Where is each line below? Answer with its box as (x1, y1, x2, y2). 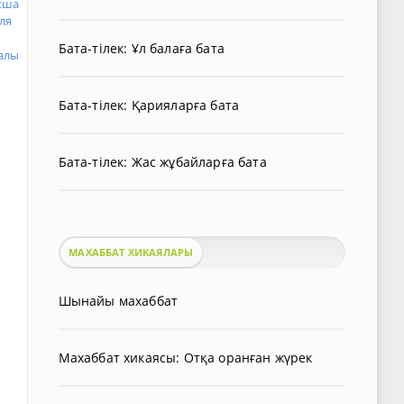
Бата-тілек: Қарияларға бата (58, 96, 240, 114)
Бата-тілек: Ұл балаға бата (58, 40, 225, 57)
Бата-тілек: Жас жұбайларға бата (58, 153, 267, 170)
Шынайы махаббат (58, 292, 179, 309)
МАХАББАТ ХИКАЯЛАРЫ (69, 245, 194, 259)
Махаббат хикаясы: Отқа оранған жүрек (58, 349, 313, 366)
